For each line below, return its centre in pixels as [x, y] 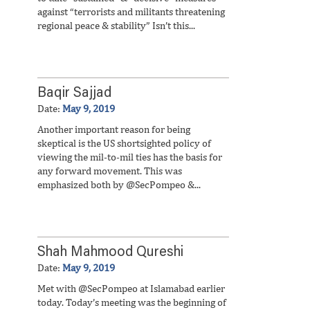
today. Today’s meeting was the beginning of [132, 302]
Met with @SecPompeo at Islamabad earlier [131, 288]
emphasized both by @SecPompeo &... [119, 184]
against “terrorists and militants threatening [131, 11]
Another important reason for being [114, 129]
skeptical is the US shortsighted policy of [124, 143]
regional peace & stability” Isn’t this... [116, 25]
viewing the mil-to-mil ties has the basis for [130, 157]
